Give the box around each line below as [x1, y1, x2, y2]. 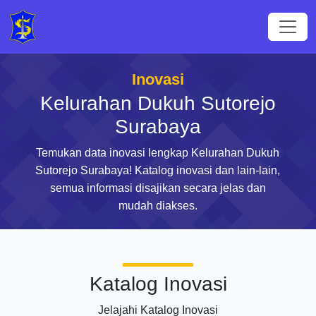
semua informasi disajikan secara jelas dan [49, 182, 266, 194]
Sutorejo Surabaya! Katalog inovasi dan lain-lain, [35, 164, 281, 176]
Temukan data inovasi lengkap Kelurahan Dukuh [36, 147, 280, 159]
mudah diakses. [118, 200, 197, 212]
